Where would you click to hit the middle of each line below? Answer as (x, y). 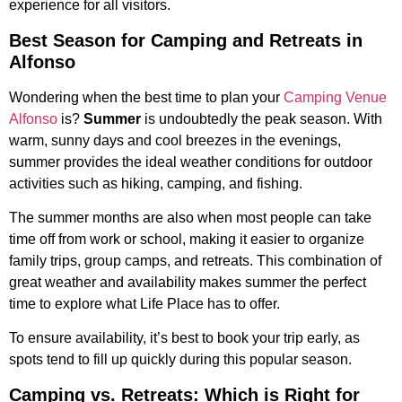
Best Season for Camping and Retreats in (186, 40)
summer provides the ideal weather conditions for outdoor (191, 162)
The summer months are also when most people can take (190, 217)
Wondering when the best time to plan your (146, 97)
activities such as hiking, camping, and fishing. (156, 183)
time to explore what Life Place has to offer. (144, 303)
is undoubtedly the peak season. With (262, 118)
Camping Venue (335, 97)
